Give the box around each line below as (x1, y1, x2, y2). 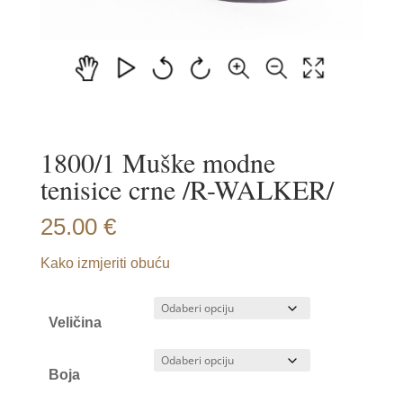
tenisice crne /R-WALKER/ (40, 171, 334, 207)
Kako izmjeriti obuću (40, 255, 170, 271)
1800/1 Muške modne (40, 144, 275, 180)
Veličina (49, 315, 103, 330)
